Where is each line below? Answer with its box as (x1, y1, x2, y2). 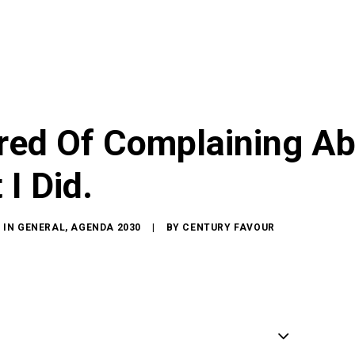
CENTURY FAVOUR (182, 222, 275, 233)
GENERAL (17, 222, 66, 233)
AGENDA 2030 (71, 222, 142, 233)
